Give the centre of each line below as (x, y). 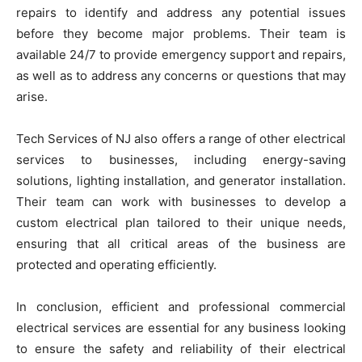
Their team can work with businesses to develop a (181, 201)
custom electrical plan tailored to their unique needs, (181, 222)
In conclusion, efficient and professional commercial (181, 306)
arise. (32, 96)
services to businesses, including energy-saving (181, 159)
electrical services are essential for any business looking (181, 327)
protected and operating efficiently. (116, 264)
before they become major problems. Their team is (181, 33)
